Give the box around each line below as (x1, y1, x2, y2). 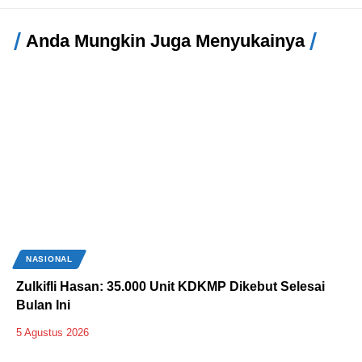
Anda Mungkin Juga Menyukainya (26, 31, 305, 51)
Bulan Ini (16, 297, 70, 312)
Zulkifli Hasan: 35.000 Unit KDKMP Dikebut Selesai (16, 279, 325, 293)
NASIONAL (26, 254, 73, 263)
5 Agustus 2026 (16, 326, 89, 339)
